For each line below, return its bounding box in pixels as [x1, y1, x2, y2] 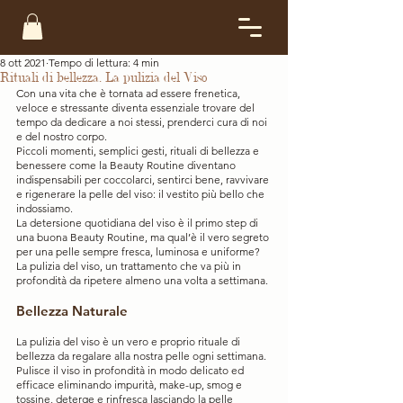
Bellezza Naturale [16, 301, 128, 319]
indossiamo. [16, 201, 73, 215]
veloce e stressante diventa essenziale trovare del [16, 100, 257, 114]
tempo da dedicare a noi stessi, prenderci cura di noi [16, 114, 270, 129]
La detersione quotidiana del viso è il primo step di [16, 215, 261, 229]
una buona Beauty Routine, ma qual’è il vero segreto [16, 229, 272, 244]
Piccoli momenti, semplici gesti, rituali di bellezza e [16, 143, 262, 157]
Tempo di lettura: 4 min [49, 55, 159, 69]
